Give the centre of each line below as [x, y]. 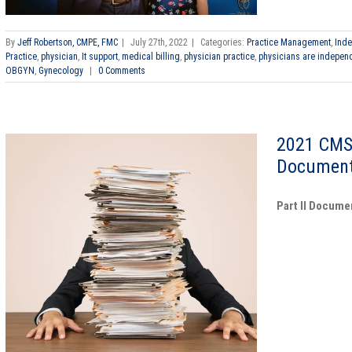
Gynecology [61, 71]
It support [100, 57]
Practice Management [289, 43]
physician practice [219, 57]
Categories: [224, 43]
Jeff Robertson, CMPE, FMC [68, 43]
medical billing [151, 57]
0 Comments [122, 71]
